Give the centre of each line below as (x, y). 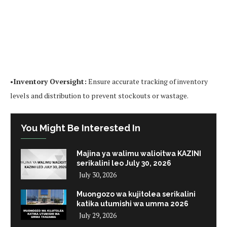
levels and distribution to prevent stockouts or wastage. (99, 95)
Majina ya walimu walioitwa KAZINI (139, 154)
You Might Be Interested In (81, 128)
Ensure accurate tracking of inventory (147, 81)
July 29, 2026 (98, 216)
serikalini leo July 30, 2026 (124, 163)
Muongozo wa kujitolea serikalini (136, 194)
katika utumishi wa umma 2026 (133, 204)
